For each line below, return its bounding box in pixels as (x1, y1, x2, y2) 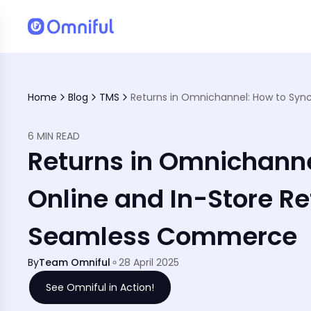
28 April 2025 (119, 255, 179, 270)
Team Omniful (39, 255, 110, 270)
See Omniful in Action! (46, 280, 154, 294)
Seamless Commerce (28, 219, 297, 255)
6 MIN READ (28, 129, 80, 144)
